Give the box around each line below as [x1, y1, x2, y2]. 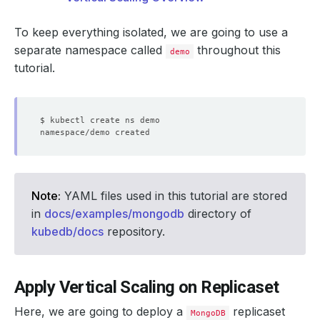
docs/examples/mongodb [44, 206, 184, 221]
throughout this [194, 43, 281, 57]
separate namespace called [14, 43, 166, 57]
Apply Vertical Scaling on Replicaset [14, 277, 279, 297]
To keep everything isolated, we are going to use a [14, 25, 288, 39]
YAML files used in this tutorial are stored [61, 189, 287, 203]
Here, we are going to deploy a [14, 304, 186, 319]
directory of [184, 206, 251, 221]
